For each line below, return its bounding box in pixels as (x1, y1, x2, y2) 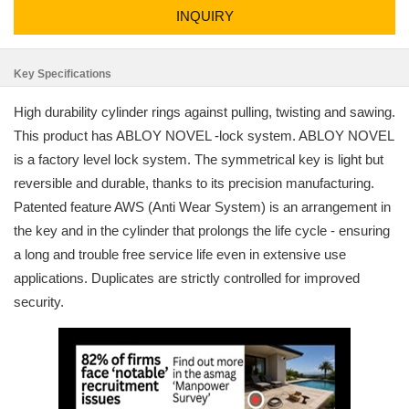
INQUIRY (175, 8, 234, 24)
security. (14, 294, 64, 309)
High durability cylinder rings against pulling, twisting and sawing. (14, 104, 395, 120)
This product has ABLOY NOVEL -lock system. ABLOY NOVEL (14, 128, 394, 143)
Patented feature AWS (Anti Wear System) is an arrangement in (14, 199, 391, 215)
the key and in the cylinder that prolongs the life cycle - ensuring (14, 223, 390, 238)
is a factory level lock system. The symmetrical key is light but (14, 152, 383, 167)
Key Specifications (14, 68, 111, 80)
